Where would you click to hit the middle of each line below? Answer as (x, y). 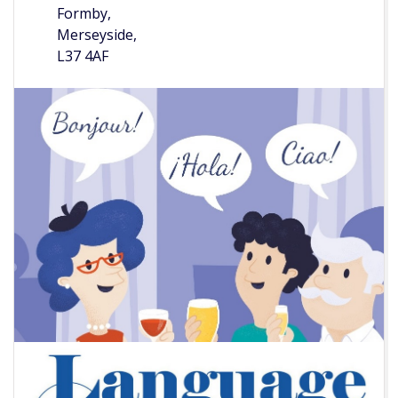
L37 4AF (83, 56)
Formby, (84, 14)
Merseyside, (97, 35)
